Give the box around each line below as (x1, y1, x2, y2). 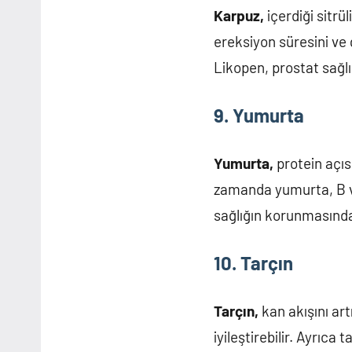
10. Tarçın (214, 251, 293, 275)
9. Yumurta (214, 104, 304, 127)
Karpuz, (214, 6, 264, 25)
